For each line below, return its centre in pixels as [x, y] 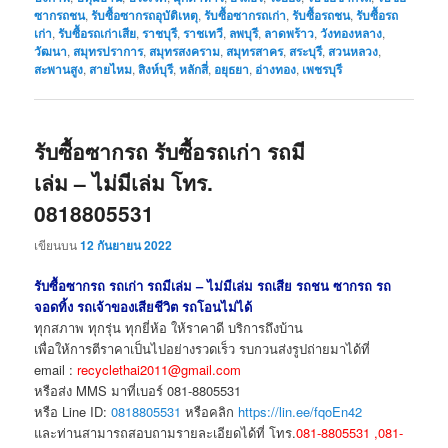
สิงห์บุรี [156, 69]
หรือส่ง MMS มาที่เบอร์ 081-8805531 [138, 390]
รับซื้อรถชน [321, 15]
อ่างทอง [276, 69]
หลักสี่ [194, 69]
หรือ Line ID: [73, 411]
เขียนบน [57, 244]
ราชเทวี [203, 33]
